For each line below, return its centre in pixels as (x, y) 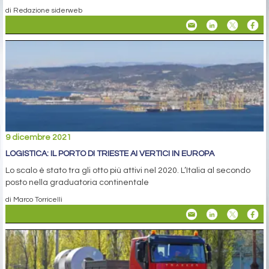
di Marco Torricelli (34, 200)
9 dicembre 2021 (38, 138)
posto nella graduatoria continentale (77, 183)
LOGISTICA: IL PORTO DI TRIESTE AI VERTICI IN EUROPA (110, 154)
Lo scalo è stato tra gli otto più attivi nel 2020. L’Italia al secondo (128, 171)
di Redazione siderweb (44, 11)
